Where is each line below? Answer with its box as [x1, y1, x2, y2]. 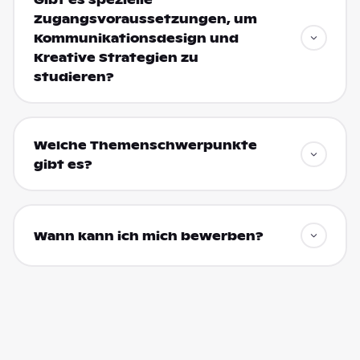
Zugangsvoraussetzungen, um [33, 11, 257, 27]
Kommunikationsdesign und [33, 31, 239, 46]
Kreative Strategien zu [33, 50, 198, 65]
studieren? [33, 69, 114, 84]
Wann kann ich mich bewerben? [33, 229, 264, 244]
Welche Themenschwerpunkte [33, 137, 257, 153]
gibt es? [33, 157, 92, 172]
